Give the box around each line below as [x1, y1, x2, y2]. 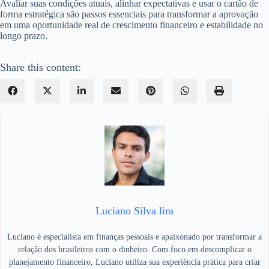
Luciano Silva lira [95, 204, 174, 217]
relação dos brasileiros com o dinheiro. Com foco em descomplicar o [17, 244, 252, 254]
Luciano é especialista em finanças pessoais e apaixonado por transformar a [7, 232, 262, 241]
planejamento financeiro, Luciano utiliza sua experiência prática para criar [8, 257, 261, 267]
